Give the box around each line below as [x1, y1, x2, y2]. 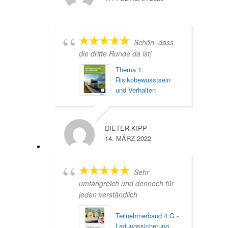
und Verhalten [116, 84, 156, 95]
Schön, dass [134, 37, 174, 47]
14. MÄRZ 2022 [105, 133, 151, 143]
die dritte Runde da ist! [79, 48, 152, 59]
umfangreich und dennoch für [79, 178, 174, 188]
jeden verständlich [79, 189, 137, 199]
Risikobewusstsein [116, 74, 170, 84]
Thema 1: [116, 64, 144, 74]
